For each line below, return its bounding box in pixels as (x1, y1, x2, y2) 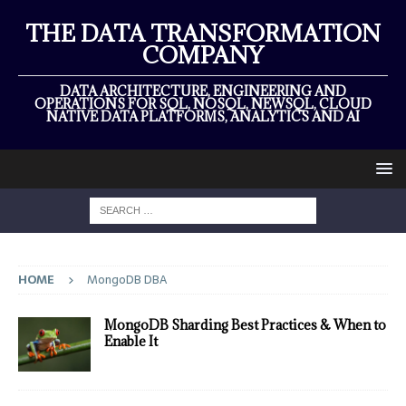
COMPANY (142, 40, 264, 70)
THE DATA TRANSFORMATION (25, 18, 381, 48)
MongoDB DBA (87, 270, 167, 289)
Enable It (104, 333, 158, 351)
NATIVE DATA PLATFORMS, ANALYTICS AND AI (46, 108, 360, 125)
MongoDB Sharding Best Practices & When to (104, 316, 386, 334)
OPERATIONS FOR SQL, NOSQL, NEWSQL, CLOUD (34, 95, 372, 112)
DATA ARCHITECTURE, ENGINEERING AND (60, 82, 346, 100)
